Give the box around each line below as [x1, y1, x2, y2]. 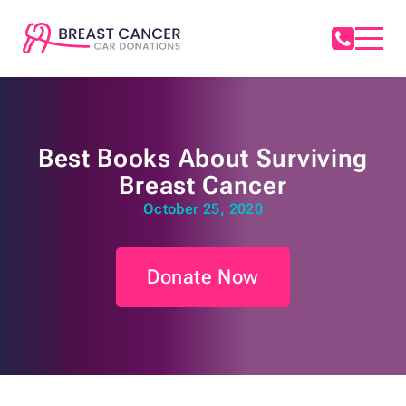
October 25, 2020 [142, 200, 264, 218]
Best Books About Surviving [37, 143, 369, 174]
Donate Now [147, 266, 259, 289]
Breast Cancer [119, 170, 287, 201]
